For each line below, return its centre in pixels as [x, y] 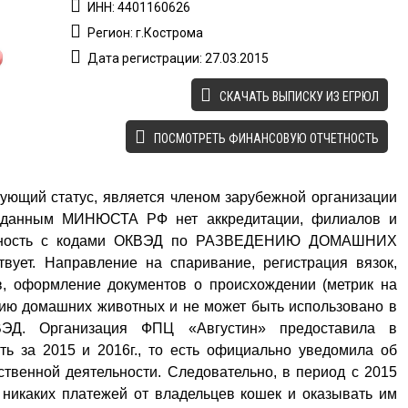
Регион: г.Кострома [144, 33]
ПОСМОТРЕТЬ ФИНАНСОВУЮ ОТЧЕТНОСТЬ [265, 138]
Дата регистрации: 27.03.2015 [177, 58]
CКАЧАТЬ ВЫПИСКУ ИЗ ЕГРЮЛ [298, 97]
